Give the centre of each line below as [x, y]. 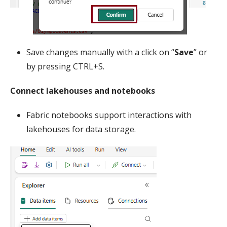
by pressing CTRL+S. [65, 66]
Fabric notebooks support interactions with [109, 115]
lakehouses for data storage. [81, 129]
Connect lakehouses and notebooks [83, 90]
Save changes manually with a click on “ [100, 52]
